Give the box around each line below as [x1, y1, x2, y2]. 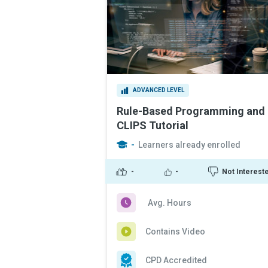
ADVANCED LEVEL [133, 87, 184, 93]
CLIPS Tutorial [117, 119, 188, 132]
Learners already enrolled [138, 140, 240, 150]
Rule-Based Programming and [117, 105, 265, 117]
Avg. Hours [148, 198, 191, 208]
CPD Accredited [145, 255, 207, 265]
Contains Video [145, 227, 205, 236]
